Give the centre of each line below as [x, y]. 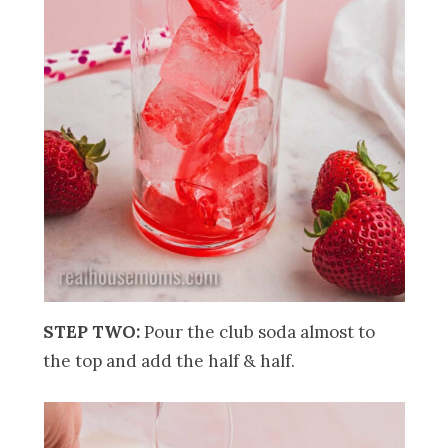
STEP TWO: [92, 331]
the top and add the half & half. [169, 360]
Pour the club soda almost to [258, 331]
